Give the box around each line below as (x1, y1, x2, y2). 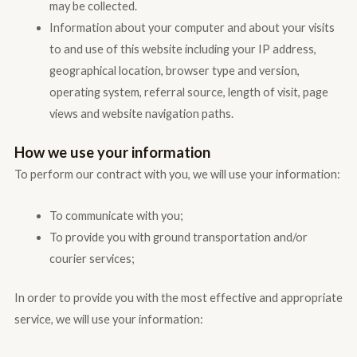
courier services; (49, 252, 135, 266)
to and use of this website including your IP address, (49, 41, 316, 56)
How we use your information (14, 143, 210, 161)
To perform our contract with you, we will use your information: (14, 167, 340, 181)
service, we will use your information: (14, 312, 203, 327)
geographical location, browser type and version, (49, 63, 300, 77)
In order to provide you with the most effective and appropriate (14, 291, 343, 305)
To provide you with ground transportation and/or (49, 230, 308, 245)
